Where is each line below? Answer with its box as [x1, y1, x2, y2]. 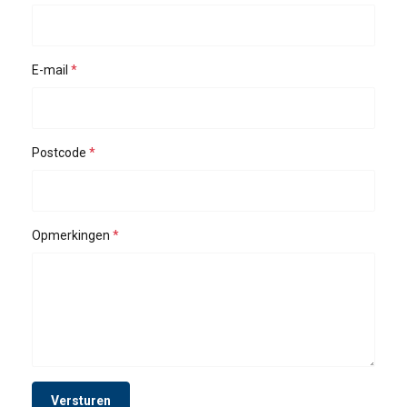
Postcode [32, 145, 86, 160]
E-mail [32, 63, 68, 77]
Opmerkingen [32, 228, 110, 243]
